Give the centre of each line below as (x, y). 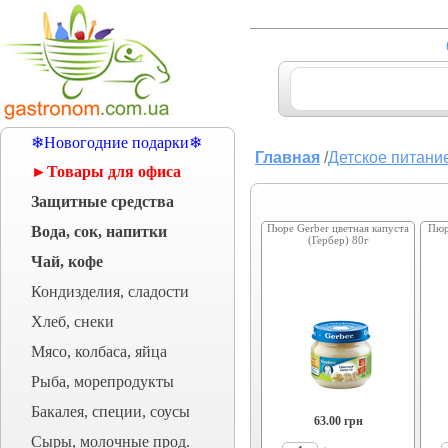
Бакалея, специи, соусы (110, 411)
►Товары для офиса (106, 171)
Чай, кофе (67, 261)
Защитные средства (102, 201)
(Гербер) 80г (338, 240)
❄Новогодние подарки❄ (116, 142)
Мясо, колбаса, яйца (99, 351)
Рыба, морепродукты (102, 381)
